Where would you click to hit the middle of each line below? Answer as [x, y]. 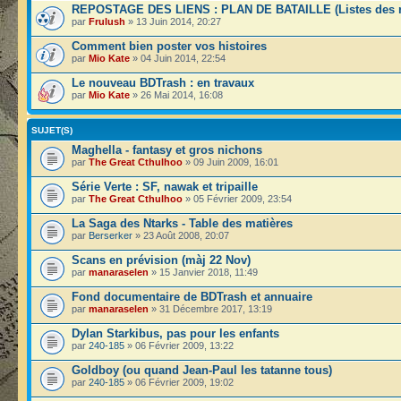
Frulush [107, 21]
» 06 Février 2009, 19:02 [179, 382]
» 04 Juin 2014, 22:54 [178, 58]
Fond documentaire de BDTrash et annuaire [192, 297]
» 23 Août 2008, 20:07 [181, 235]
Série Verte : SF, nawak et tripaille [165, 187]
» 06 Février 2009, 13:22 [179, 346]
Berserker [111, 235]
